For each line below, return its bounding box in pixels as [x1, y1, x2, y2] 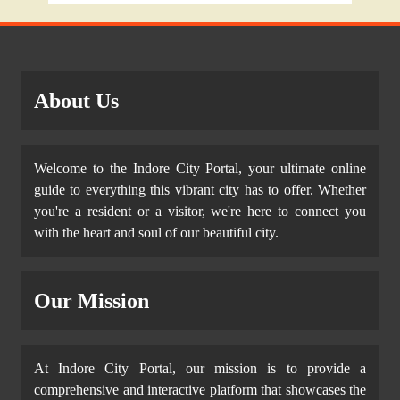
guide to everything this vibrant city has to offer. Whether [34, 182, 366, 198]
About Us [34, 89, 119, 113]
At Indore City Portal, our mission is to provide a [34, 361, 366, 377]
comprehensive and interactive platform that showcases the [34, 382, 366, 398]
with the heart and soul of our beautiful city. [34, 225, 279, 241]
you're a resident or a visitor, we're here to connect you [34, 204, 366, 220]
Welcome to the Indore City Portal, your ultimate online [34, 161, 366, 177]
